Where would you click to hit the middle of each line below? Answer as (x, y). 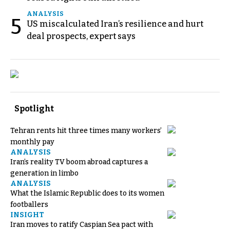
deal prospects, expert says (81, 36)
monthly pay (32, 142)
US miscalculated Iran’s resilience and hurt (115, 24)
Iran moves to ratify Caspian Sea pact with (82, 224)
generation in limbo (44, 173)
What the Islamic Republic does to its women (87, 193)
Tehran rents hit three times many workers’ (86, 130)
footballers (29, 204)
